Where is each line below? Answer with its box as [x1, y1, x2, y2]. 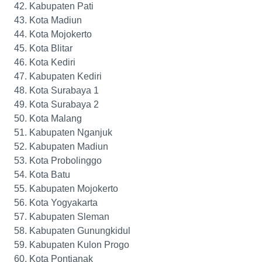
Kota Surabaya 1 [29, 85, 99, 96]
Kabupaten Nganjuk [29, 127, 112, 138]
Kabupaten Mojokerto [29, 184, 118, 194]
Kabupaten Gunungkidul [29, 226, 130, 236]
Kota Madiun [29, 15, 82, 26]
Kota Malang [29, 113, 82, 124]
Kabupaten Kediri [29, 71, 102, 82]
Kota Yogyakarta [29, 198, 98, 208]
